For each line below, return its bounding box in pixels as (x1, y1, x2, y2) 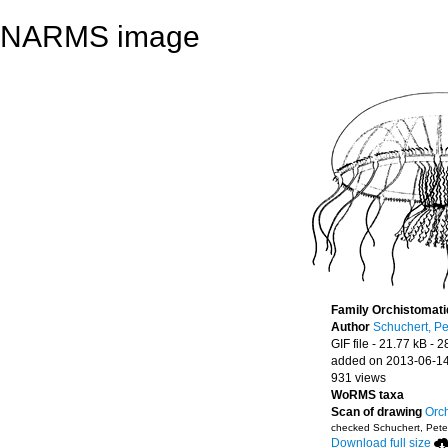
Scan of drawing (331, 405, 422, 419)
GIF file (331, 337, 369, 351)
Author (331, 320, 373, 334)
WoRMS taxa (331, 388, 404, 402)
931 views (331, 371, 386, 385)
